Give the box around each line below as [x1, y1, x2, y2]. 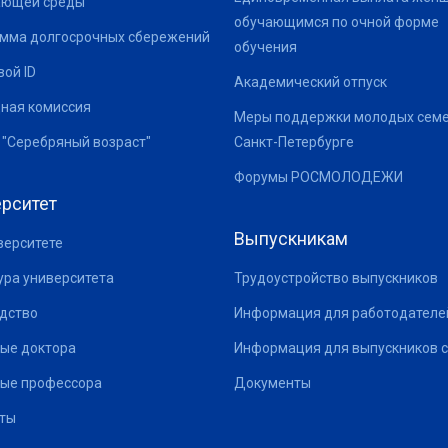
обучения [234, 39, 297, 55]
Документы [234, 375, 311, 391]
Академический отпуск [234, 74, 387, 90]
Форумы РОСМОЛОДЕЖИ [234, 169, 403, 185]
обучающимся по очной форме [234, 14, 439, 30]
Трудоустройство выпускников [234, 270, 438, 286]
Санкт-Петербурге [234, 134, 354, 150]
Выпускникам [234, 228, 348, 249]
